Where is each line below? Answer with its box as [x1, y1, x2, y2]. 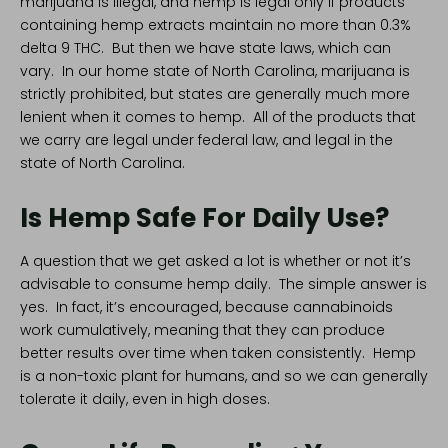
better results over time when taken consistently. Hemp [20, 343, 416, 364]
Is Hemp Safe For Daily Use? [20, 200, 389, 237]
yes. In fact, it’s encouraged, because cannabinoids [20, 297, 393, 318]
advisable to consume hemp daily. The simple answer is [20, 274, 427, 295]
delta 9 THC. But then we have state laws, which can [20, 38, 391, 59]
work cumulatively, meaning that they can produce [20, 320, 385, 341]
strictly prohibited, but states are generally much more [20, 84, 410, 105]
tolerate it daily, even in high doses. [20, 389, 270, 410]
